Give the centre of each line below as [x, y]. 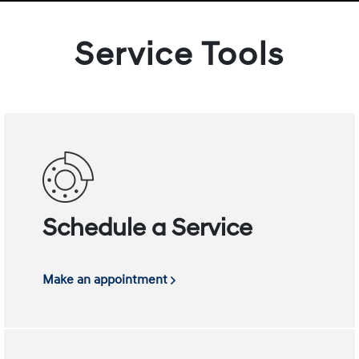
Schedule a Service [148, 229]
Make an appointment [107, 279]
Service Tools [179, 56]
